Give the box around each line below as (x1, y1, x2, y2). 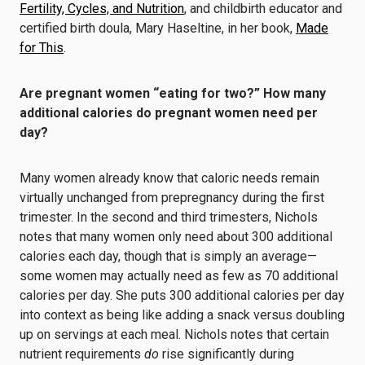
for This (20, 40, 64, 55)
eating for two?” (159, 86, 260, 101)
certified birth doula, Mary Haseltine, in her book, (20, 20, 296, 36)
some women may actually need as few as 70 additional (20, 268, 338, 284)
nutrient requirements (20, 346, 144, 362)
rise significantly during (159, 346, 294, 362)
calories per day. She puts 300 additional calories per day (20, 288, 345, 303)
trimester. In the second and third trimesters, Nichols (20, 209, 318, 225)
